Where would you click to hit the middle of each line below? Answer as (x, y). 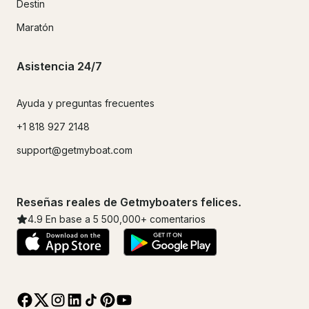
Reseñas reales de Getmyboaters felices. (129, 202)
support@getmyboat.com (74, 150)
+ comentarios (173, 219)
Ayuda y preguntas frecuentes (86, 103)
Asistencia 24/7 (59, 66)
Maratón (35, 27)
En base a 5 (72, 219)
